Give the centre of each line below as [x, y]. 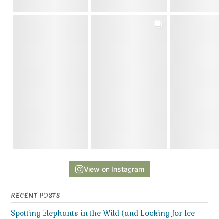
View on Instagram [114, 169]
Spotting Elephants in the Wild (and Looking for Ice [103, 213]
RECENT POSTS [35, 196]
